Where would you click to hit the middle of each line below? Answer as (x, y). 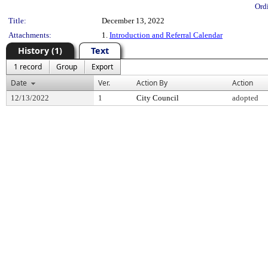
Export (102, 67)
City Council (158, 98)
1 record (28, 67)
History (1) (40, 51)
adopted (245, 98)
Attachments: (30, 35)
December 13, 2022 (133, 21)
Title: (17, 21)
